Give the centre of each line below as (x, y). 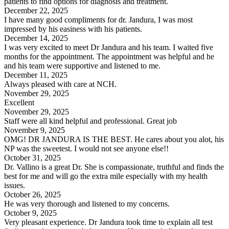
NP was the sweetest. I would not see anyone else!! (86, 148)
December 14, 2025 (36, 38)
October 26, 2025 (32, 194)
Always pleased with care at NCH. (60, 84)
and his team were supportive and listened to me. (82, 65)
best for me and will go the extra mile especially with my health (106, 176)
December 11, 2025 (36, 75)
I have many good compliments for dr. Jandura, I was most (98, 19)
